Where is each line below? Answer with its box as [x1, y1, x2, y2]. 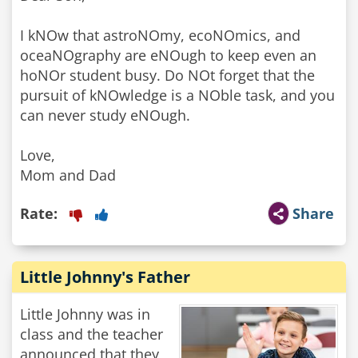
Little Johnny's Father [20, 266, 190, 288]
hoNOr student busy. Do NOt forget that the [20, 66, 315, 85]
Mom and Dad [20, 165, 116, 185]
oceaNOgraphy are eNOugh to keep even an [20, 46, 316, 65]
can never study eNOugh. [20, 105, 190, 125]
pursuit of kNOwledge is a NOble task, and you [20, 86, 335, 105]
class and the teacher [20, 324, 163, 344]
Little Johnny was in [20, 304, 150, 324]
